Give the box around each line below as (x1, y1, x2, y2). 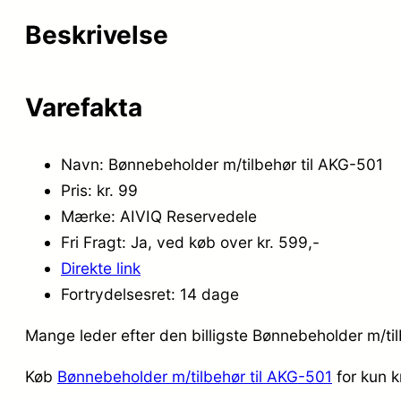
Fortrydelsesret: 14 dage (61, 284, 239, 303)
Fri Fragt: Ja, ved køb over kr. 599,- (61, 232, 320, 252)
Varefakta (25, 91, 142, 123)
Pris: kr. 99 (61, 180, 138, 200)
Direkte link (61, 258, 141, 277)
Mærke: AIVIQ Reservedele (61, 206, 257, 226)
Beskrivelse (25, 19, 168, 50)
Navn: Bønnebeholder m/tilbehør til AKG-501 (61, 154, 383, 174)
